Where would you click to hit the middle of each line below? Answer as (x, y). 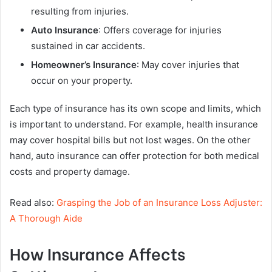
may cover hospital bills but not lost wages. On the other (130, 140)
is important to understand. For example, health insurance (134, 124)
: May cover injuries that (188, 65)
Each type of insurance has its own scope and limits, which (135, 109)
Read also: (33, 203)
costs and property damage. (70, 172)
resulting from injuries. (80, 12)
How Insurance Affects (97, 253)
